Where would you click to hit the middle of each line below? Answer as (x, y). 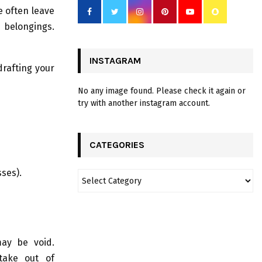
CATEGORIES (117, 145)
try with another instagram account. (144, 104)
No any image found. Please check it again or (162, 91)
